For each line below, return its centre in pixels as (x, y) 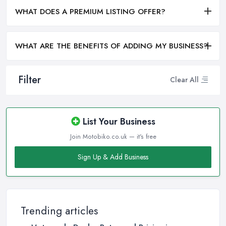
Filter (30, 80)
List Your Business (118, 121)
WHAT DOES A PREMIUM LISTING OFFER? (90, 11)
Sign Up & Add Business (113, 157)
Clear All (184, 80)
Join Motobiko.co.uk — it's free (113, 136)
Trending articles (59, 211)
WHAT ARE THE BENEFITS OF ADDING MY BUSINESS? (111, 46)
